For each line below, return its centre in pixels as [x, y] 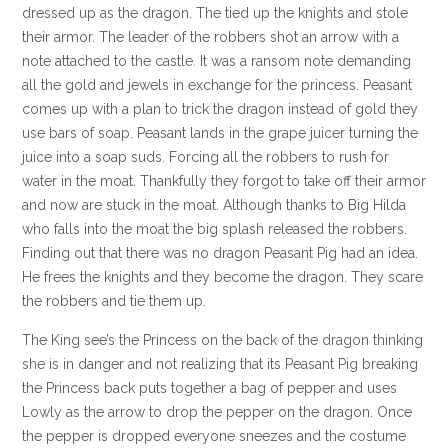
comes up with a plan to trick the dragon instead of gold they [220, 108]
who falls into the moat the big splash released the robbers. [214, 228]
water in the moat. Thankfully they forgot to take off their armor [224, 180]
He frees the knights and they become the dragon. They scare [222, 276]
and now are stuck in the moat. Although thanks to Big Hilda [214, 204]
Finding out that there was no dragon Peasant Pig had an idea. [220, 252]
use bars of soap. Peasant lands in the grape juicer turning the [220, 132]
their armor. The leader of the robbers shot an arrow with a [210, 36]
